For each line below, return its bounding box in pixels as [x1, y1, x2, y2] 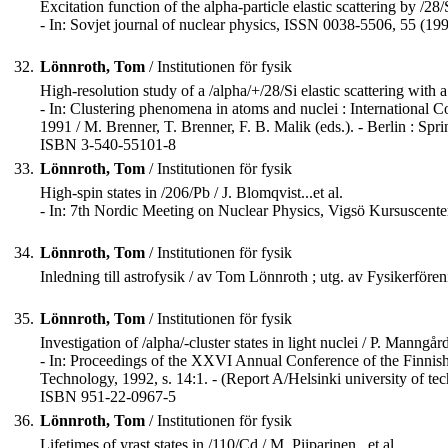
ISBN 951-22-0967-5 [40, 388, 176, 406]
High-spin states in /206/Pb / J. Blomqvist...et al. [40, 184, 343, 202]
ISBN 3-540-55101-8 [40, 136, 176, 154]
